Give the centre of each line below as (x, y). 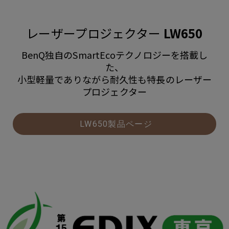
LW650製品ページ (114, 124)
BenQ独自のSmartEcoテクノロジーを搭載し (114, 54)
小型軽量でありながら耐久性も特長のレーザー (114, 79)
